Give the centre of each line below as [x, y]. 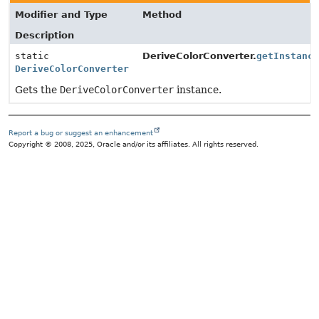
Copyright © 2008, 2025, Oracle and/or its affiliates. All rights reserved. [134, 144]
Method [162, 15]
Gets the [37, 90]
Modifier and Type [61, 15]
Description [45, 35]
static [32, 56]
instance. [198, 90]
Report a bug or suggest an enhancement [81, 133]
